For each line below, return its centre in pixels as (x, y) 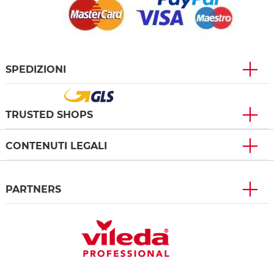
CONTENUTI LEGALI (56, 146)
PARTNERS (33, 189)
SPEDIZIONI (36, 69)
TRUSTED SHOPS (49, 114)
